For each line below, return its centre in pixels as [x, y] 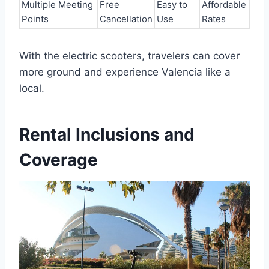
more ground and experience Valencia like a [125, 72]
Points [35, 19]
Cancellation [126, 19]
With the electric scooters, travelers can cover [129, 56]
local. [32, 88]
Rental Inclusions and [107, 134]
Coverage [59, 160]
